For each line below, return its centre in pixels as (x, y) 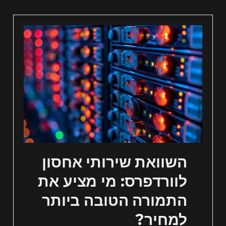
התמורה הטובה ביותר (114, 201)
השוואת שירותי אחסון (115, 162)
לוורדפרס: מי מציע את (112, 182)
